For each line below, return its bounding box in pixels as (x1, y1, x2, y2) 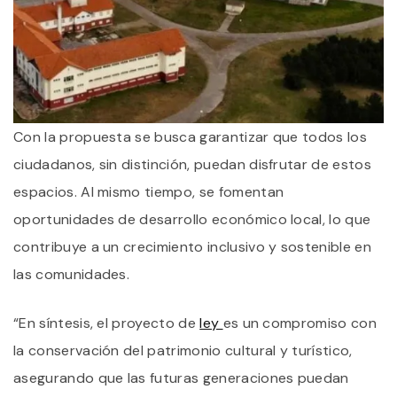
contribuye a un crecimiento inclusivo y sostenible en (13, 237, 371, 256)
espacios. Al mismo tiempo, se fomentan (13, 182, 284, 201)
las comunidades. (13, 264, 130, 284)
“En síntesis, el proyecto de (13, 313, 200, 332)
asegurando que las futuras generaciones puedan (13, 368, 349, 387)
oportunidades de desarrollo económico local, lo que (13, 209, 371, 229)
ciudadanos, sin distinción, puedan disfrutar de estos (13, 154, 371, 174)
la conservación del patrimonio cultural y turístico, (13, 340, 353, 360)
